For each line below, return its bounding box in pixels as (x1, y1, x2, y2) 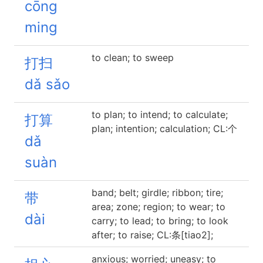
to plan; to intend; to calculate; (92, 109, 228, 120)
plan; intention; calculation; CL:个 (92, 123, 237, 134)
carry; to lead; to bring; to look (92, 215, 228, 227)
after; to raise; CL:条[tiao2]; (92, 229, 213, 241)
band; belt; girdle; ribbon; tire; (92, 187, 223, 198)
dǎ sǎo (25, 76, 70, 93)
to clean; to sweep (92, 52, 174, 63)
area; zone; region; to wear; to (92, 201, 225, 213)
